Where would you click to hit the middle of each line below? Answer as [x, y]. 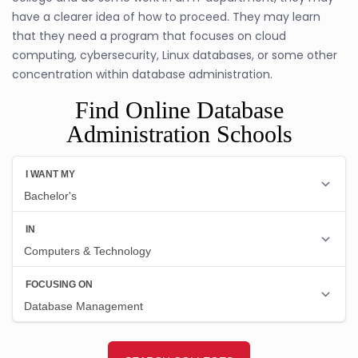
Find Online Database [179, 109]
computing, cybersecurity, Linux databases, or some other [175, 55]
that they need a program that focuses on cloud [149, 36]
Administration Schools [179, 133]
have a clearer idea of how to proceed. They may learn [166, 16]
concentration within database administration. [142, 74]
